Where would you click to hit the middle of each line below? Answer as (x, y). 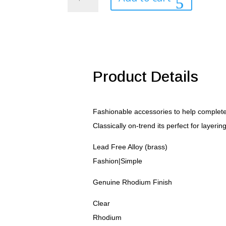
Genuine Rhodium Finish (133, 182)
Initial (76, 24)
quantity (80, 59)
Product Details (146, 77)
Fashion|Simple (118, 161)
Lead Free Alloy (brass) (130, 147)
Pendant (81, 47)
